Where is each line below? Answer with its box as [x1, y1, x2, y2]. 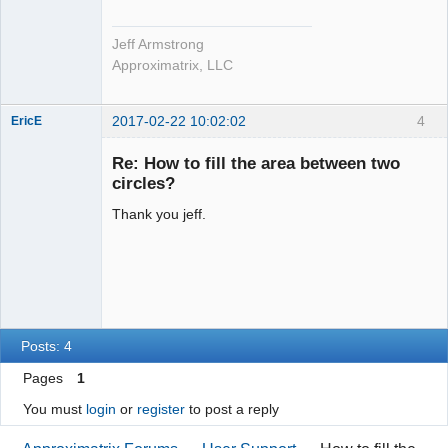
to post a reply [184, 400, 279, 417]
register [136, 400, 185, 417]
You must [22, 400, 86, 417]
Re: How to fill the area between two [112, 152, 400, 173]
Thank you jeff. [112, 205, 206, 222]
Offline [26, 154, 65, 170]
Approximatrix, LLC [112, 57, 233, 73]
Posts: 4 [21, 337, 73, 354]
